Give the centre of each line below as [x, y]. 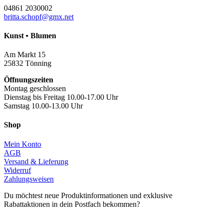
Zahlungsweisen [29, 179]
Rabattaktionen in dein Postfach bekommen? [72, 204]
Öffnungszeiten [29, 80]
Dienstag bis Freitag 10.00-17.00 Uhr [61, 97]
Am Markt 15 [25, 55]
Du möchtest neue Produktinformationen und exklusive [88, 195]
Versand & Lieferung [36, 161]
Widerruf [17, 170]
